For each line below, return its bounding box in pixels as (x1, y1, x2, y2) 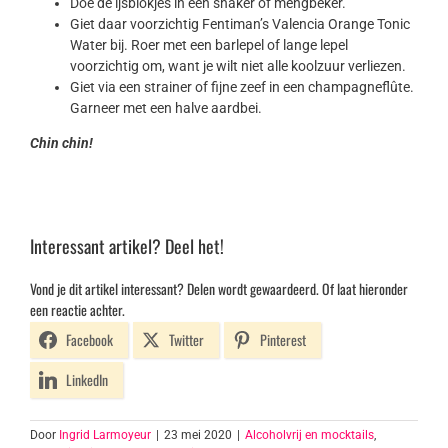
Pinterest (260, 329, 306, 351)
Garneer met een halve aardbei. (70, 100, 262, 117)
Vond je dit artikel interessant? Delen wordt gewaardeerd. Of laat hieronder (30, 278, 408, 300)
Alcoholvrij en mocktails (245, 428, 374, 443)
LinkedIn (66, 369, 108, 391)
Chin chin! (30, 135, 93, 152)
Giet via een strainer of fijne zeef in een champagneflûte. (70, 79, 414, 96)
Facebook (66, 329, 113, 351)
